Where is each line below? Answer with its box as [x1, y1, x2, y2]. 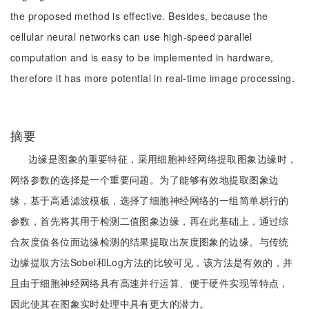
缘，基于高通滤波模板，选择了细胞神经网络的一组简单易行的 [10, 193, 289, 207]
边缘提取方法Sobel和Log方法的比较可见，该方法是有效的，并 [10, 255, 293, 269]
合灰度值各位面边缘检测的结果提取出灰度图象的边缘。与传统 [10, 235, 289, 248]
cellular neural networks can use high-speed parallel [10, 30, 252, 43]
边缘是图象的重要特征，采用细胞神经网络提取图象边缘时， [28, 152, 297, 166]
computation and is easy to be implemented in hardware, [10, 50, 274, 64]
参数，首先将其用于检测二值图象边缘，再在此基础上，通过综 [10, 214, 289, 228]
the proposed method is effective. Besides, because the [10, 9, 268, 23]
